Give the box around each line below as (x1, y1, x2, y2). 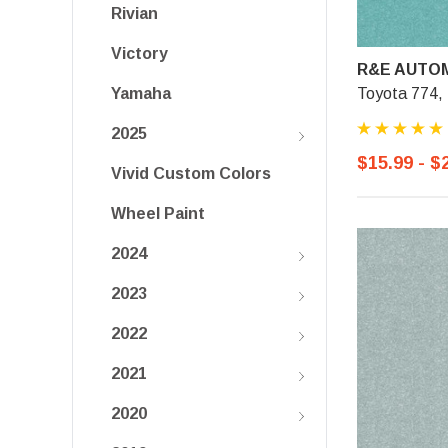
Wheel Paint (111, 205, 205, 222)
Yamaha (111, 85, 171, 102)
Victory (111, 45, 168, 62)
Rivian (111, 5, 158, 22)
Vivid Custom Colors (111, 165, 271, 182)
